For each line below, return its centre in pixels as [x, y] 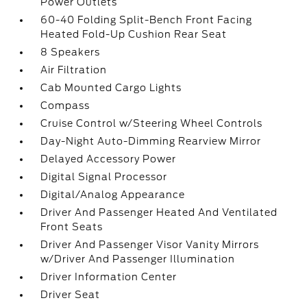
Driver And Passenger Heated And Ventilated [159, 212]
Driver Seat [71, 295]
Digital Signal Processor [104, 177]
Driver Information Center [109, 277]
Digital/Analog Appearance [113, 195]
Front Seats [72, 227]
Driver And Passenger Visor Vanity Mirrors [150, 245]
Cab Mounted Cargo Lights [111, 88]
